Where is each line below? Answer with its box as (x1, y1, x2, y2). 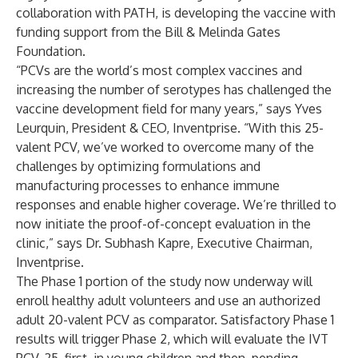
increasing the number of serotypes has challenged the (16, 82, 332, 97)
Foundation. (16, 43, 86, 59)
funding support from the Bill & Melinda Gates (16, 24, 280, 40)
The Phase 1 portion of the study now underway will (16, 273, 312, 289)
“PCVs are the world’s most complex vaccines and (16, 62, 302, 78)
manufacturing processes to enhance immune (16, 177, 280, 193)
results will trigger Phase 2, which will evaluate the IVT (16, 331, 328, 347)
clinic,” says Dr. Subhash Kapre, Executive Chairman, (16, 235, 312, 251)
